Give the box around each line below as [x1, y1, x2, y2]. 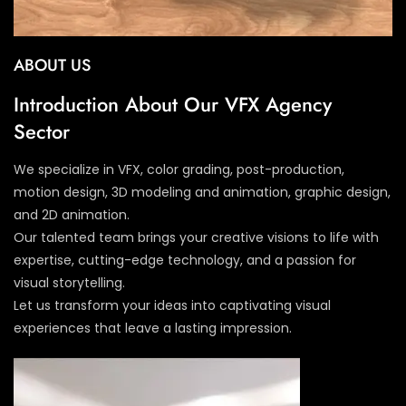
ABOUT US [14, 53, 91, 77]
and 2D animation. [14, 205, 130, 224]
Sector [14, 116, 70, 146]
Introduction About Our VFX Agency [14, 89, 332, 119]
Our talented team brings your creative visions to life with [14, 227, 379, 246]
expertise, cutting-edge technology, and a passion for [14, 250, 356, 269]
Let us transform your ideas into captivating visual [14, 295, 331, 314]
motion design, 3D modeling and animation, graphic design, [14, 182, 391, 201]
